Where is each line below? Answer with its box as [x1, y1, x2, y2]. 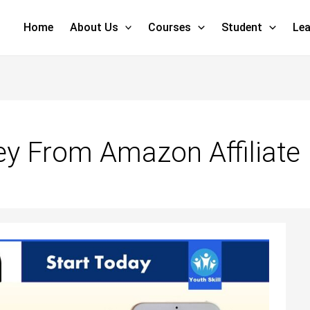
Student [221, 21, 263, 34]
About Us [69, 21, 118, 34]
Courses [148, 21, 192, 34]
